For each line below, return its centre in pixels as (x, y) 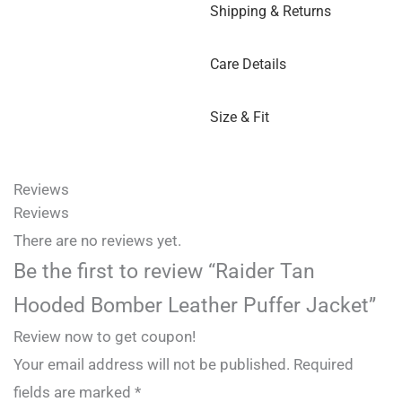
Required (323, 365)
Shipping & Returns (271, 12)
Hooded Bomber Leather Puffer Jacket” (195, 306)
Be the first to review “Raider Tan (164, 272)
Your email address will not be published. (152, 365)
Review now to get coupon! (105, 337)
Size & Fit (240, 118)
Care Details (248, 65)
